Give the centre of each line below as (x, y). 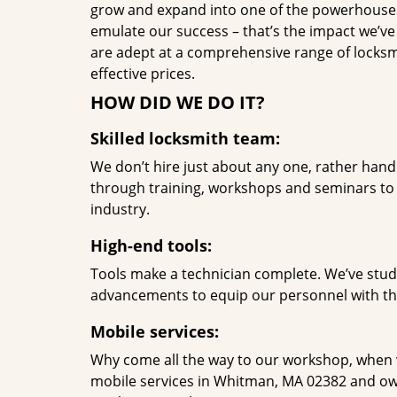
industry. (120, 209)
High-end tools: (151, 245)
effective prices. (143, 74)
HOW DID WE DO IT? (178, 102)
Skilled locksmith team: (185, 138)
